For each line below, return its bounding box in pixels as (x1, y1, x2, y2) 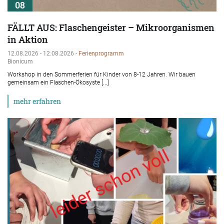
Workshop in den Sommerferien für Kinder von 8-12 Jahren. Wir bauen (7, 70, 195, 78)
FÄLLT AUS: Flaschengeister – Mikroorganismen (7, 21, 214, 33)
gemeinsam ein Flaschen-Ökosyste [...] (7, 78, 109, 86)
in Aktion (7, 33, 48, 45)
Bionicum (7, 57, 33, 65)
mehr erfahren (13, 96, 61, 106)
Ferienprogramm (78, 49, 124, 57)
